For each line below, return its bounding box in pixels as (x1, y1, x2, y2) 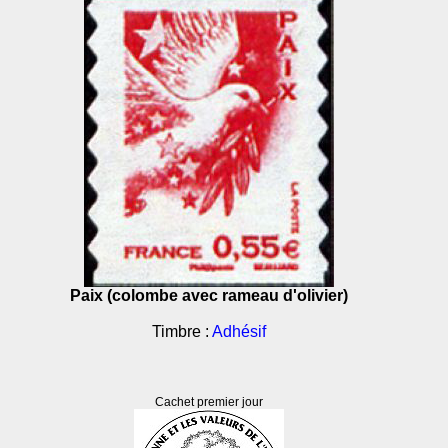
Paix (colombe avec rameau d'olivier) (70, 287, 348, 304)
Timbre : (152, 323, 212, 340)
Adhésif (212, 323, 266, 340)
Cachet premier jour (155, 395, 263, 409)
